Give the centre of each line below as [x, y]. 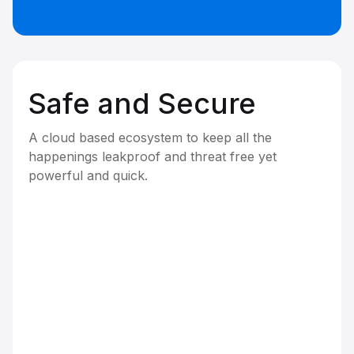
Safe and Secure [142, 104]
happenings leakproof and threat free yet [153, 157]
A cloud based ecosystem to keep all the [150, 138]
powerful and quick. [88, 176]
